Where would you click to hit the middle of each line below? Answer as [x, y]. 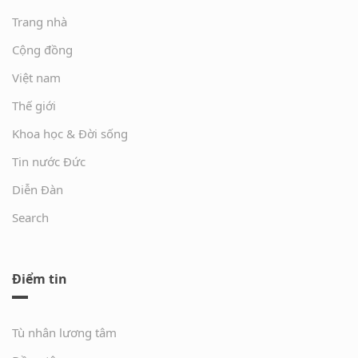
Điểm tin [40, 279]
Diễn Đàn [38, 190]
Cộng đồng [42, 50]
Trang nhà [40, 22]
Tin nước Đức [49, 162]
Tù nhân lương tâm [64, 333]
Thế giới [34, 106]
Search [30, 218]
